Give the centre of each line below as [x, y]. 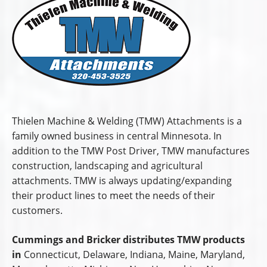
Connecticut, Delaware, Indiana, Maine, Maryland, [133, 254]
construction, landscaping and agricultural [107, 165]
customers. [37, 210]
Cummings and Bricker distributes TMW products [128, 239]
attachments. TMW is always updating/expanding [122, 180]
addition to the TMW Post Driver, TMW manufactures [131, 150]
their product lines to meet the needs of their [114, 195]
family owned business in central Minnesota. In [117, 136]
